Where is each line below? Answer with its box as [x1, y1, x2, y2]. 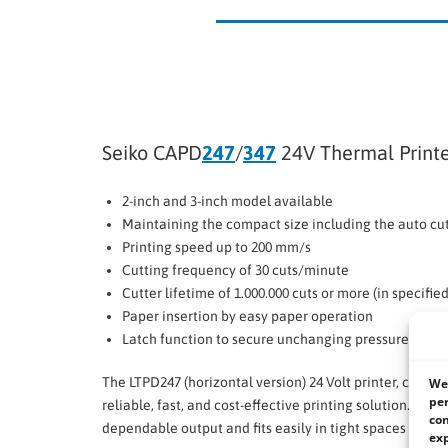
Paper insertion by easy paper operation [122, 307, 373, 324]
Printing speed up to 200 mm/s [122, 238, 311, 255]
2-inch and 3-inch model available [122, 192, 333, 209]
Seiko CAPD [102, 140, 202, 164]
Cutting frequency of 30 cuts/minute [122, 261, 349, 278]
